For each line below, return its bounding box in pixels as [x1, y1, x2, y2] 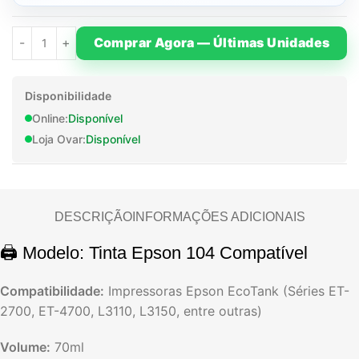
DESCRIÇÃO [54, 209, 132, 224]
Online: [32, 111, 68, 125]
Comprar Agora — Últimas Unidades [93, 34, 330, 51]
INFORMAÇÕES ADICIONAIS [131, 209, 305, 224]
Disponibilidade [25, 88, 111, 103]
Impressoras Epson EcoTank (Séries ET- [104, 282, 349, 299]
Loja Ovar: [32, 131, 86, 146]
